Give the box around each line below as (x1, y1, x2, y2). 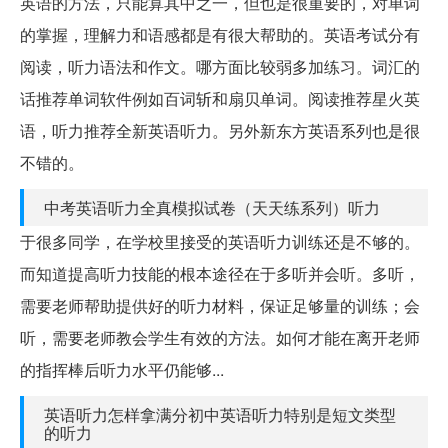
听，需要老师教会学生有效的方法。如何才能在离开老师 (20, 325, 420, 349)
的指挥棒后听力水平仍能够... (20, 357, 224, 381)
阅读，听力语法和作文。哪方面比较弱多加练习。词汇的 (20, 54, 420, 78)
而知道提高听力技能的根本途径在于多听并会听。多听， (20, 261, 420, 285)
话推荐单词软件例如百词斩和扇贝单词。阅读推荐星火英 (20, 86, 420, 110)
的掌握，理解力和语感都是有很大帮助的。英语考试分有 (20, 22, 420, 46)
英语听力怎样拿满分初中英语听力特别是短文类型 (44, 402, 396, 426)
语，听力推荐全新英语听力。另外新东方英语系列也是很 (20, 118, 420, 142)
